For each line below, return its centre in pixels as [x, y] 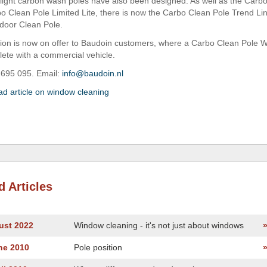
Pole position [98, 247]
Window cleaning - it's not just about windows [159, 225]
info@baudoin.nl [93, 73]
